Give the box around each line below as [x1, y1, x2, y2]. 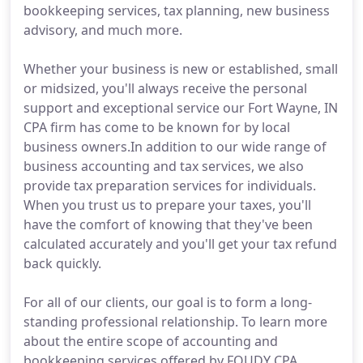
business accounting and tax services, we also [23, 157, 304, 175]
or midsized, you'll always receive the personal [23, 79, 307, 97]
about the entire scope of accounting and [23, 332, 278, 350]
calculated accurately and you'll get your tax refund [23, 235, 337, 253]
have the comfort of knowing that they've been [23, 216, 313, 233]
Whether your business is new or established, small [23, 60, 338, 78]
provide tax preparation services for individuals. [23, 177, 316, 194]
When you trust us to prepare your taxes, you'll [23, 196, 311, 214]
